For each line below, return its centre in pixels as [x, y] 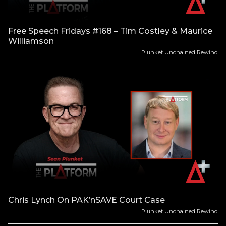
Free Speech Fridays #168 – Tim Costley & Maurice [110, 31]
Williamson [31, 41]
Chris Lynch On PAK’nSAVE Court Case [87, 200]
